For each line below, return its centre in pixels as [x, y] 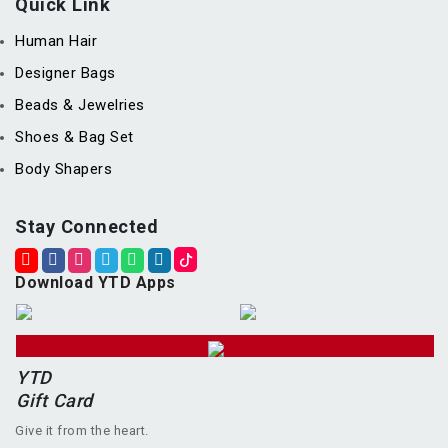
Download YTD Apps [95, 282]
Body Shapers [63, 168]
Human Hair [56, 40]
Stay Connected [86, 226]
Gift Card [54, 400]
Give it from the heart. [82, 430]
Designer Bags [65, 72]
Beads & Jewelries [80, 104]
